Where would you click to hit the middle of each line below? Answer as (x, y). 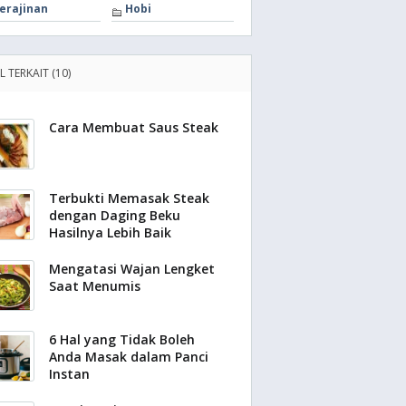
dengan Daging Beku (115, 215)
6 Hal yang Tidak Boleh (122, 339)
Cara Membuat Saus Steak (134, 127)
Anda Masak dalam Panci (129, 357)
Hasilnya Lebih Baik (110, 232)
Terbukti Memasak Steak (129, 198)
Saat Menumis (95, 286)
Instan (69, 374)
